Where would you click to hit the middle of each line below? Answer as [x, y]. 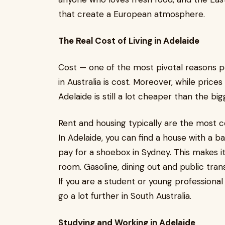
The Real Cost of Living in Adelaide [129, 41]
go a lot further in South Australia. [125, 196]
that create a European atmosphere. [132, 14]
